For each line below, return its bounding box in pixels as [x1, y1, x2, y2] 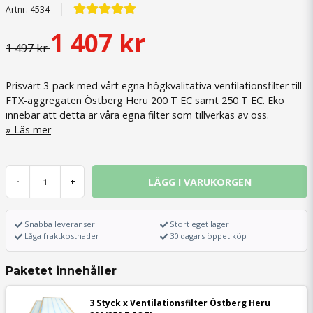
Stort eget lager [170, 219, 230, 230]
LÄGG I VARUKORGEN [147, 175, 252, 189]
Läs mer [14, 123, 51, 137]
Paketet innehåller [6, 264, 117, 278]
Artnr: [6, 3, 30, 16]
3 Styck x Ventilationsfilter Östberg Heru [89, 297, 270, 310]
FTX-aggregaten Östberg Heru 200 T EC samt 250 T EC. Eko [6, 94, 284, 108]
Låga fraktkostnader [24, 231, 99, 242]
